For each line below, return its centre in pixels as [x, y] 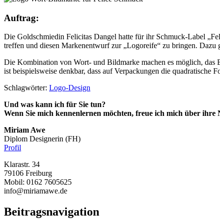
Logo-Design [70, 88]
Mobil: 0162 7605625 [38, 182]
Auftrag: [21, 18]
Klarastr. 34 [22, 165]
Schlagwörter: [27, 88]
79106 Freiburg [28, 173]
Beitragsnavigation [52, 212]
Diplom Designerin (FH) [42, 139]
